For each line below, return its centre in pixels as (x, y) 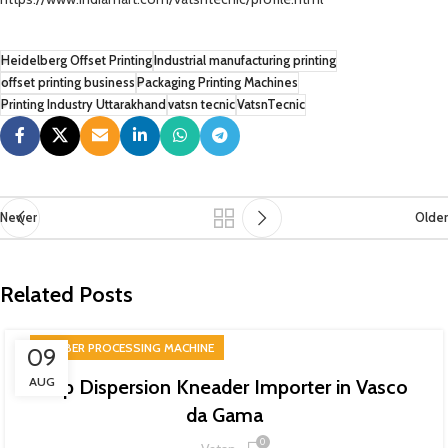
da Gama (224, 415)
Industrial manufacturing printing (245, 60)
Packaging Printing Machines (217, 82)
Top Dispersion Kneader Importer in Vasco (224, 387)
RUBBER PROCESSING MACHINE (127, 347)
